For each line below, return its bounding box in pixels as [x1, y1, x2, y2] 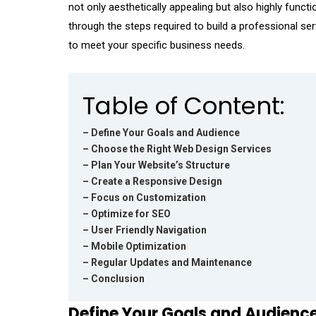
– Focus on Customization [83, 192, 206, 204]
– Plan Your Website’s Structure [83, 159, 230, 171]
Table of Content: [83, 89, 285, 123]
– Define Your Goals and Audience [83, 127, 240, 139]
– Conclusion [83, 273, 145, 285]
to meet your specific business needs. [68, 39, 245, 52]
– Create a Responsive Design [83, 176, 222, 188]
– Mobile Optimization [83, 241, 186, 253]
